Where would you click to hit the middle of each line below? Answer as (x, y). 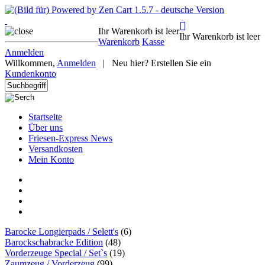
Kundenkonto (30, 74)
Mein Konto (51, 159)
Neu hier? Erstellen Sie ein (160, 63)
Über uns (46, 127)
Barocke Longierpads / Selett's (62, 232)
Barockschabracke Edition (54, 242)
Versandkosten (56, 149)
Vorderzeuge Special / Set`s (56, 253)
